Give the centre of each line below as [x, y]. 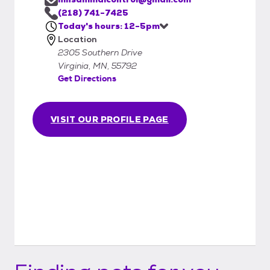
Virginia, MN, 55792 [97, 65]
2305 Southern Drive [100, 52]
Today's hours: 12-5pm [109, 26]
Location [77, 39]
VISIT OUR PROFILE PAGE [110, 119]
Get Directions [87, 78]
